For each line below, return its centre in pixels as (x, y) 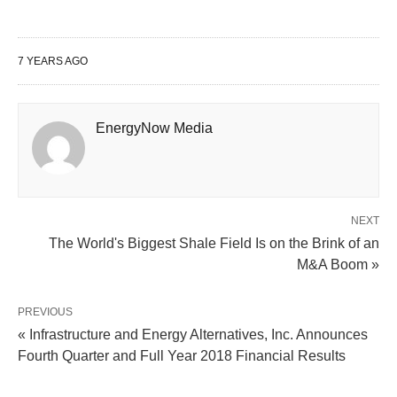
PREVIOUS (45, 312)
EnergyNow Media (154, 128)
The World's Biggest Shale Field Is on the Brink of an (214, 243)
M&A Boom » (338, 265)
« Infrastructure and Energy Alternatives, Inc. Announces (193, 335)
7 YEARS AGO (53, 61)
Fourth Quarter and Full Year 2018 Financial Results (182, 356)
